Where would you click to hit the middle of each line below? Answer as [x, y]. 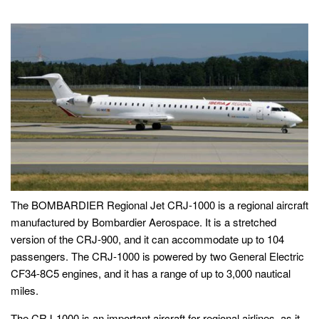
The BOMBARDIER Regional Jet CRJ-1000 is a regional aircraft [159, 204]
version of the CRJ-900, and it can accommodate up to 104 [147, 239]
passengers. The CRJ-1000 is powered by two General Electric [157, 256]
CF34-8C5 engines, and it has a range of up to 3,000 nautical [151, 273]
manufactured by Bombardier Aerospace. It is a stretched [143, 221]
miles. [25, 290]
